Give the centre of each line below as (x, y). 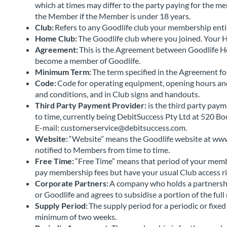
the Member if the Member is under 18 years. (113, 16)
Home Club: (56, 38)
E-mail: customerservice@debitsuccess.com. (112, 127)
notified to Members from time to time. (103, 150)
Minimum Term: (64, 72)
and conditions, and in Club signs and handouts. (118, 94)
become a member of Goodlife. (88, 61)
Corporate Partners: (72, 183)
